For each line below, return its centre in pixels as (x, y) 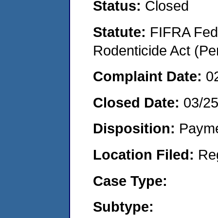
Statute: (121, 32)
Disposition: (136, 128)
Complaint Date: (149, 76)
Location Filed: (145, 154)
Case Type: (130, 181)
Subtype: (123, 207)
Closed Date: (138, 102)
